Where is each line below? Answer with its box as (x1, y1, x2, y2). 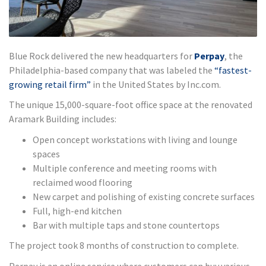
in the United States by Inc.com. (91, 78, 221, 90)
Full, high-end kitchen (33, 204, 122, 217)
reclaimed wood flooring (33, 176, 132, 188)
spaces (33, 147, 60, 160)
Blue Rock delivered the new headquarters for (9, 49, 194, 62)
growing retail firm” (9, 78, 91, 90)
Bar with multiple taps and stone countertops (33, 218, 220, 231)
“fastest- (214, 64, 252, 76)
